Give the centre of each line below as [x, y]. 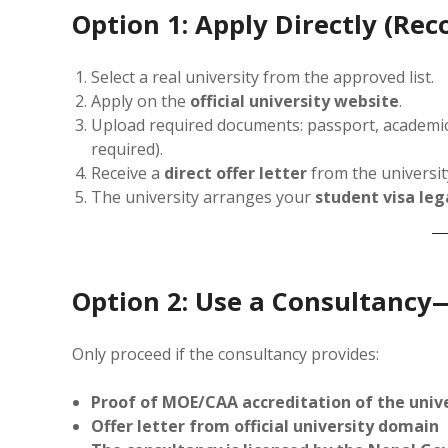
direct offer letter [236, 172]
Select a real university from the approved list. [263, 76]
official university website [295, 100]
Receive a [128, 172]
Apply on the [141, 100]
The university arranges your [203, 196]
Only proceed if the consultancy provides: [225, 354]
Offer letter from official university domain [265, 426]
